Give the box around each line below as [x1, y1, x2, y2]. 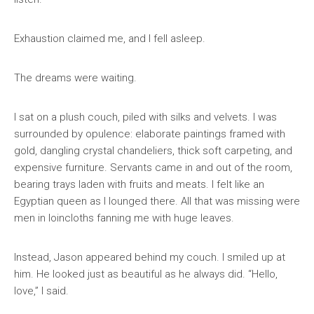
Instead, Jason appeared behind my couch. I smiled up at [14, 251, 285, 264]
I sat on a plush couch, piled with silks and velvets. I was [14, 111, 277, 123]
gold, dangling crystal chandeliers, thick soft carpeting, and [14, 144, 292, 157]
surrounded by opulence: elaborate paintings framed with [14, 128, 285, 140]
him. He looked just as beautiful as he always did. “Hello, [14, 268, 278, 280]
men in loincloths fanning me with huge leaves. [14, 212, 234, 224]
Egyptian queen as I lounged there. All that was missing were [14, 195, 300, 207]
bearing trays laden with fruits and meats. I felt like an [14, 178, 264, 191]
